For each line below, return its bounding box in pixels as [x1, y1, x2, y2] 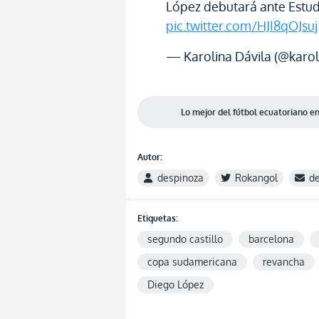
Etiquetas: [137, 213, 178, 224]
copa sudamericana [147, 256, 237, 268]
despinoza [157, 172, 204, 184]
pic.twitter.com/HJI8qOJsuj [166, 18, 318, 33]
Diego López [147, 278, 204, 291]
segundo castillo [147, 233, 223, 245]
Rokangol [235, 172, 278, 184]
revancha [263, 256, 305, 268]
